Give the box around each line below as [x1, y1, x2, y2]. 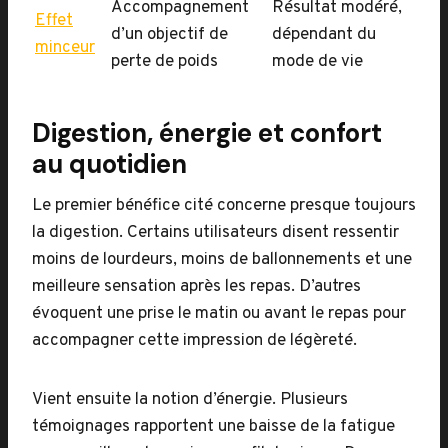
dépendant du [272, 24, 376, 46]
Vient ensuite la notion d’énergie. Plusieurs [32, 389, 348, 411]
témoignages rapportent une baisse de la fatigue [32, 416, 395, 438]
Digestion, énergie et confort [32, 116, 382, 150]
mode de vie [272, 51, 363, 73]
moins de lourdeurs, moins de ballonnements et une [32, 249, 412, 271]
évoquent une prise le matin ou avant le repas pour [32, 303, 406, 325]
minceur [35, 37, 95, 59]
